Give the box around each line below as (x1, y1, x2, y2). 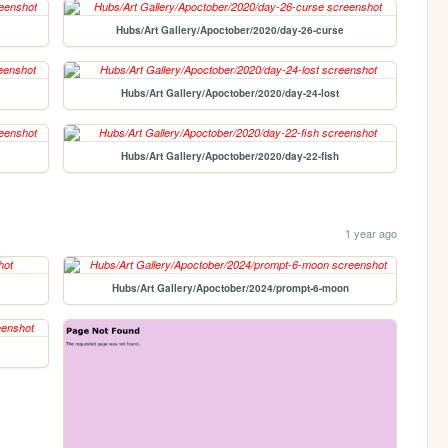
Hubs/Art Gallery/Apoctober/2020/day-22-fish (121, 148, 340, 163)
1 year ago (344, 225, 397, 242)
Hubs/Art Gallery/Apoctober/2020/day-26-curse (116, 22, 345, 37)
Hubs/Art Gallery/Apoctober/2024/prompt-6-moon (111, 281, 349, 296)
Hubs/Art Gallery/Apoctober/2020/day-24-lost (121, 85, 340, 100)
